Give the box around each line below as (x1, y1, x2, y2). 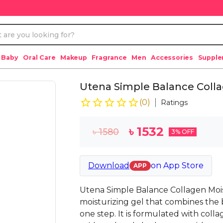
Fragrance (92, 54, 127, 61)
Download (88, 161, 129, 170)
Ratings (161, 98, 188, 107)
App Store (163, 161, 204, 170)
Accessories (151, 54, 194, 61)
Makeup (60, 54, 87, 61)
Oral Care (23, 54, 56, 61)
